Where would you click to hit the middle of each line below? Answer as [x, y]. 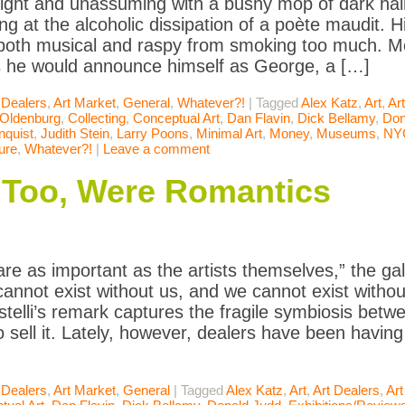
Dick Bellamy [336, 118]
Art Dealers [346, 391]
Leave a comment [156, 149]
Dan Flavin [259, 118]
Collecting [97, 118]
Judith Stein [75, 134]
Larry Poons [153, 134]
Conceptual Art [176, 118]
